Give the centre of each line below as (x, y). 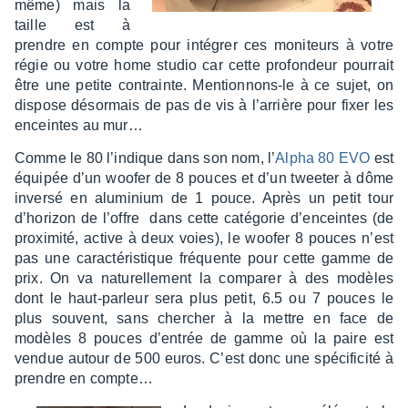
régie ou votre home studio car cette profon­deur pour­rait (204, 65)
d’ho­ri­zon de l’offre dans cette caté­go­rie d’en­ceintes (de (204, 218)
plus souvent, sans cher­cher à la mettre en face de (204, 318)
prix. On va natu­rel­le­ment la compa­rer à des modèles (204, 278)
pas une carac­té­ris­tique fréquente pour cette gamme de (204, 258)
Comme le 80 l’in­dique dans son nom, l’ (145, 158)
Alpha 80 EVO (323, 158)
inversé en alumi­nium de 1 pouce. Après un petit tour (204, 198)
